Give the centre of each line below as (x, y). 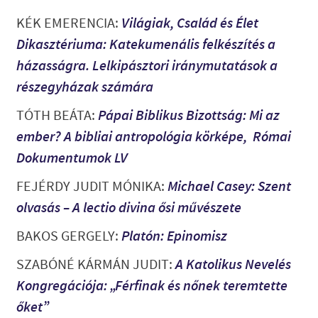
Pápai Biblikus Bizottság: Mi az (188, 115)
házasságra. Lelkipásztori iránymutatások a (147, 65)
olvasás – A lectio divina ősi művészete (128, 207)
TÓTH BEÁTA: (57, 115)
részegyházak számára (84, 87)
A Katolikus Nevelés (233, 264)
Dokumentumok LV (72, 158)
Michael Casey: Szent (229, 186)
